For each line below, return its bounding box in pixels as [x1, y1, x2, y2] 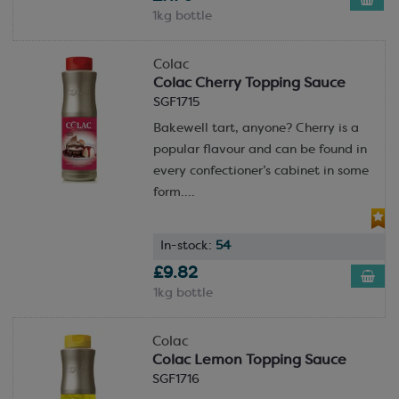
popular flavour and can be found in [152, 144, 367, 156]
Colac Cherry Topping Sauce [152, 77, 346, 91]
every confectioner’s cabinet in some [152, 166, 369, 177]
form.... [152, 187, 195, 199]
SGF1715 [152, 97, 199, 109]
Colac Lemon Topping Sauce [151, 354, 346, 369]
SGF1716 [151, 374, 199, 387]
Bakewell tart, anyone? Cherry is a [152, 123, 359, 134]
